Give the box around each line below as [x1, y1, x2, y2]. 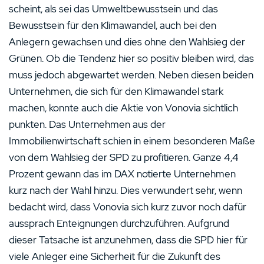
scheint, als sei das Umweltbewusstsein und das [9, 2, 218, 15]
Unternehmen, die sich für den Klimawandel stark [9, 85, 223, 98]
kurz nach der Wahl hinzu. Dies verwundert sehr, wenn [9, 184, 242, 197]
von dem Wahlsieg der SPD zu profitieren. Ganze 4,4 [9, 151, 239, 164]
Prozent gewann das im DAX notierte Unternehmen [9, 167, 236, 180]
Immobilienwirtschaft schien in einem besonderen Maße [9, 134, 255, 147]
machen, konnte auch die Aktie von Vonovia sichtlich [9, 101, 238, 114]
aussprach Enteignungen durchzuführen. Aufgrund [9, 217, 229, 230]
